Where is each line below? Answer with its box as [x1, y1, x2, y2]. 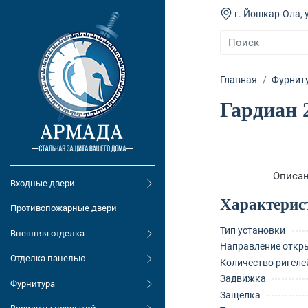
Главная [220, 74, 257, 86]
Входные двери [10, 177, 75, 188]
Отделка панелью [10, 253, 86, 264]
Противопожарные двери [10, 203, 117, 214]
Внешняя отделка [10, 228, 85, 239]
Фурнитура [10, 278, 55, 289]
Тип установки [220, 224, 285, 236]
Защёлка [220, 289, 261, 300]
